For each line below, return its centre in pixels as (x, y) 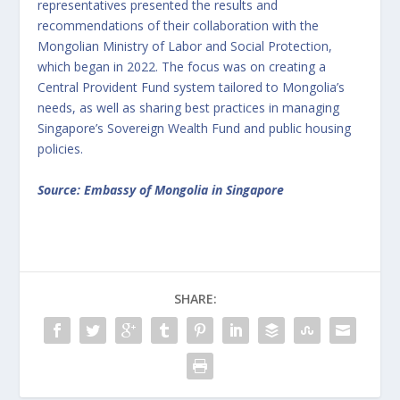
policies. (61, 149)
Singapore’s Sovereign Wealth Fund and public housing (195, 129)
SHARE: (196, 298)
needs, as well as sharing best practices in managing (189, 108)
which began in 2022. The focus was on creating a (182, 67)
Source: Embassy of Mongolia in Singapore (161, 189)
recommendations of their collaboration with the (179, 26)
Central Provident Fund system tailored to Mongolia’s (192, 87)
